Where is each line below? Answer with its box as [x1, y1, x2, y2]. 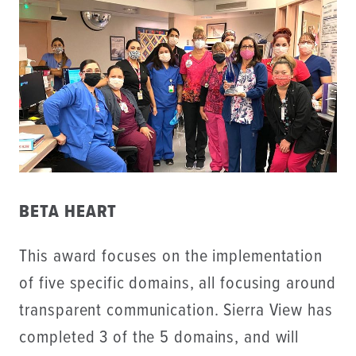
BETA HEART [19, 200, 118, 224]
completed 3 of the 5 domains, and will [19, 326, 300, 350]
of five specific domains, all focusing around [19, 272, 337, 296]
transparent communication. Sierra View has [19, 299, 333, 323]
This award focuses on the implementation [19, 245, 323, 269]
